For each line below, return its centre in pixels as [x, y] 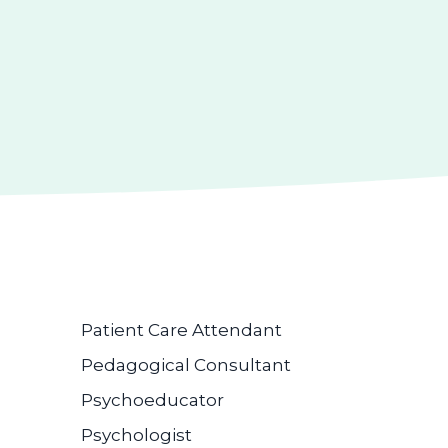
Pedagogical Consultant [186, 365]
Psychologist [136, 435]
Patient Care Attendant [181, 330]
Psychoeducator [152, 400]
